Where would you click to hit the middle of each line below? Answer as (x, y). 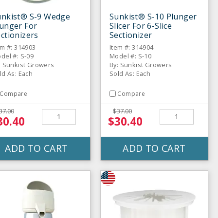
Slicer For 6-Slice (141, 26)
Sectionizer (131, 35)
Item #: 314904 (132, 47)
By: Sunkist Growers (141, 64)
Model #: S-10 (131, 56)
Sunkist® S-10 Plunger (153, 16)
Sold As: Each (130, 73)
